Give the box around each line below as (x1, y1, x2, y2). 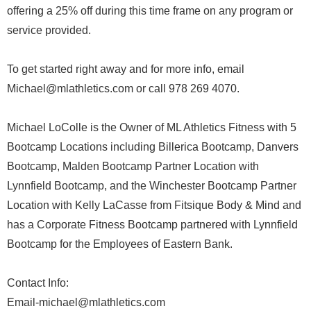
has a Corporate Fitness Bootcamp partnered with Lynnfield (7, 219, 298, 230)
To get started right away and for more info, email (7, 63, 244, 75)
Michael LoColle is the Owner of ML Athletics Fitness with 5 (7, 121, 296, 133)
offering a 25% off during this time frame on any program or (7, 5, 293, 17)
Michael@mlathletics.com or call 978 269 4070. (7, 83, 239, 94)
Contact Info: (7, 277, 69, 289)
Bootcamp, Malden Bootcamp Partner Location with (7, 160, 259, 172)
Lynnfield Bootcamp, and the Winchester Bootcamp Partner (7, 180, 296, 192)
